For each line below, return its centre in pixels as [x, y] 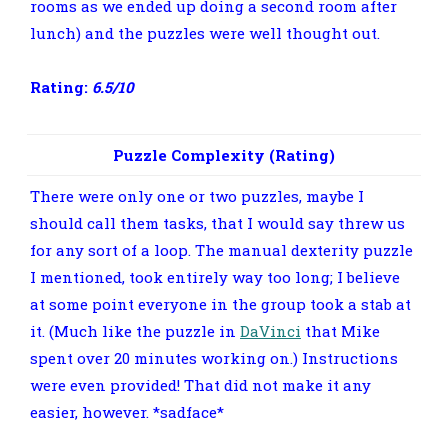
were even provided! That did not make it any [200, 384]
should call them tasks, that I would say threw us [217, 222]
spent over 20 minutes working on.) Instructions [214, 357]
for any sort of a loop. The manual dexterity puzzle [221, 249]
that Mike [340, 330]
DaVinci [270, 330]
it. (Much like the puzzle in [135, 330]
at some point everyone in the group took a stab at [220, 303]
